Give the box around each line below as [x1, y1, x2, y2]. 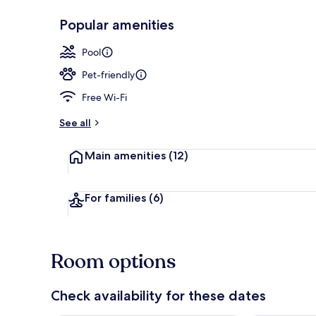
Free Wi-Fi [82, 90, 127, 104]
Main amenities [85, 148, 169, 162]
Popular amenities [59, 16, 174, 33]
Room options [51, 248, 176, 275]
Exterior [261, 38, 294, 51]
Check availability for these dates [51, 286, 266, 304]
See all [59, 116, 91, 129]
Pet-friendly [82, 68, 135, 81]
